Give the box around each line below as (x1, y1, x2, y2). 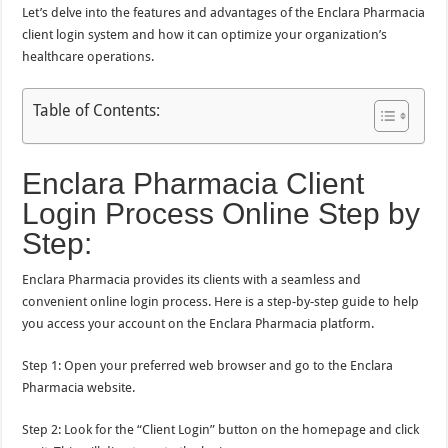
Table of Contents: (33, 100, 161, 120)
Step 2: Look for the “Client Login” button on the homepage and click (22, 422, 420, 437)
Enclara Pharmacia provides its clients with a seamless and (22, 272, 362, 287)
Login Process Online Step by (22, 197, 421, 230)
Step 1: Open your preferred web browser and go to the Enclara (22, 358, 394, 373)
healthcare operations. (22, 49, 155, 64)
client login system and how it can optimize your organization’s (22, 27, 388, 42)
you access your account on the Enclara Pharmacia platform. (22, 316, 375, 331)
